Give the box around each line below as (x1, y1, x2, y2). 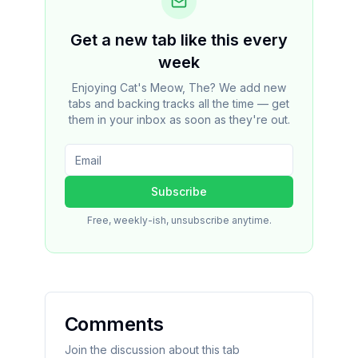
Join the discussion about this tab (65, 343, 240, 356)
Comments (65, 312, 164, 336)
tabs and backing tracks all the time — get (69, 97, 289, 110)
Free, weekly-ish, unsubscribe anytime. (86, 214, 272, 226)
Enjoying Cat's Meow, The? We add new (72, 81, 286, 94)
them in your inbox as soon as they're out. (68, 113, 290, 126)
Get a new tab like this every (70, 30, 288, 50)
